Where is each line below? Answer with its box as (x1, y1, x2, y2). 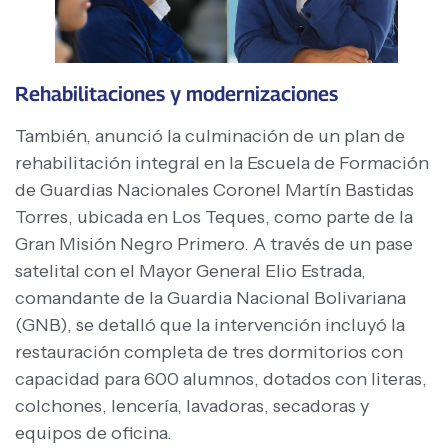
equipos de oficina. (15, 421, 172, 444)
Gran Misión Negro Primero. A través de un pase (15, 232, 413, 255)
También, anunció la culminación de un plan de (15, 124, 405, 147)
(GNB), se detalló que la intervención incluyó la (15, 313, 405, 336)
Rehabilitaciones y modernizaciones (15, 81, 338, 106)
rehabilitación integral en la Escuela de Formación (15, 151, 429, 174)
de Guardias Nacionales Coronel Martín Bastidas (15, 178, 414, 201)
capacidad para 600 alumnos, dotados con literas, (15, 367, 427, 390)
